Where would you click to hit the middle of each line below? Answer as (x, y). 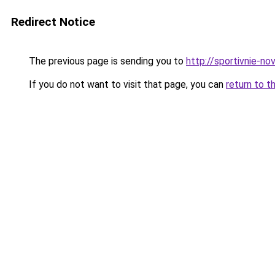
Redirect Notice (53, 22)
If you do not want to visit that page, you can (126, 84)
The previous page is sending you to (106, 61)
